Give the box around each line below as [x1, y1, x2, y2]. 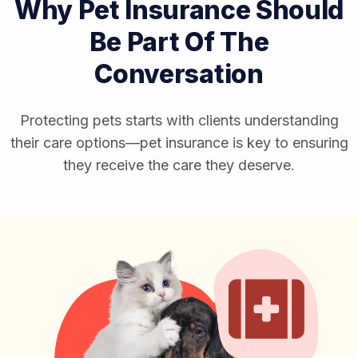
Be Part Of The [89, 26, 269, 58]
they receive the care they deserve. [63, 156, 295, 173]
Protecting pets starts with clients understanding [19, 111, 339, 129]
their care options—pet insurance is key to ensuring [10, 133, 348, 151]
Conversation [94, 58, 264, 89]
